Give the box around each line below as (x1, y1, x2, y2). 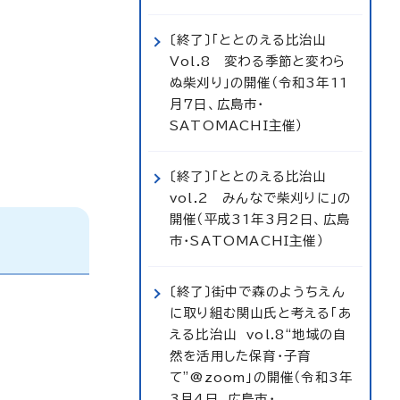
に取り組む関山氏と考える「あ (170, 306, 352, 320)
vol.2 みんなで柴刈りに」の (170, 191, 352, 204)
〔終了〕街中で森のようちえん (170, 285, 346, 298)
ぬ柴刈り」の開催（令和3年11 (170, 76, 348, 89)
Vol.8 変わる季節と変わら (170, 54, 346, 68)
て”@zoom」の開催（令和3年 (170, 371, 354, 384)
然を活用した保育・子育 (170, 349, 312, 362)
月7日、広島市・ (170, 97, 265, 111)
